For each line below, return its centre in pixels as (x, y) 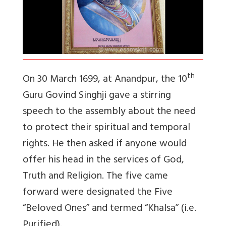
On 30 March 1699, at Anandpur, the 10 (105, 80)
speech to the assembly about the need (109, 112)
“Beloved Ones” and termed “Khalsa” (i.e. (109, 209)
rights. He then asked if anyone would (105, 145)
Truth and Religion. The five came (95, 177)
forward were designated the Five (98, 193)
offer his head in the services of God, (103, 161)
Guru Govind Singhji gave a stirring (97, 96)
